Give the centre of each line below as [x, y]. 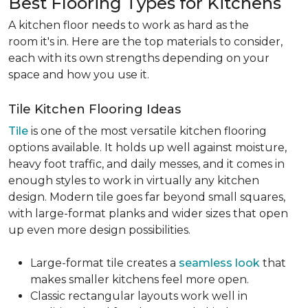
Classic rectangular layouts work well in [139, 296]
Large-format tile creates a [104, 263]
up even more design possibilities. [101, 230]
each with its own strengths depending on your [139, 58]
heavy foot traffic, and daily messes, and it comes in [146, 164]
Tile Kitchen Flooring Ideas [96, 109]
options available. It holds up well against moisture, [147, 147]
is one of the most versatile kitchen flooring [147, 131]
